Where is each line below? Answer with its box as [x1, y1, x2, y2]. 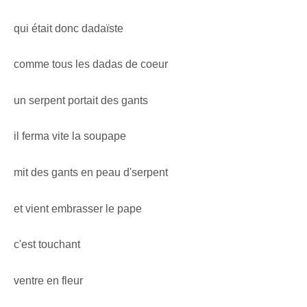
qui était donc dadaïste [14, 22, 123, 34]
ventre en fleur [14, 274, 83, 286]
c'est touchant [14, 238, 80, 251]
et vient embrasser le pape [14, 202, 142, 214]
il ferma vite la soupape [14, 130, 126, 143]
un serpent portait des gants [14, 94, 148, 106]
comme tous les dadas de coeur [14, 58, 168, 71]
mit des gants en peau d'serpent [14, 166, 168, 178]
